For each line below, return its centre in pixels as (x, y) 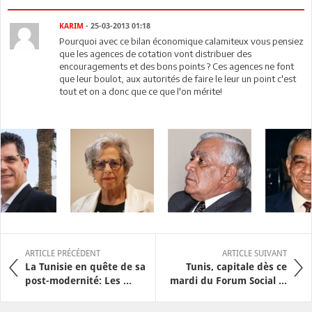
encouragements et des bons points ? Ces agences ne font (177, 66)
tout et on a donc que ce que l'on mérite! (141, 91)
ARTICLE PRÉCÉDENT (63, 253)
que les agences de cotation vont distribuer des (156, 54)
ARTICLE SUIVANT (255, 253)
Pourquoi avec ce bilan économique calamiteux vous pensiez (182, 41)
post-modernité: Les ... (78, 281)
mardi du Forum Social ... (228, 281)
